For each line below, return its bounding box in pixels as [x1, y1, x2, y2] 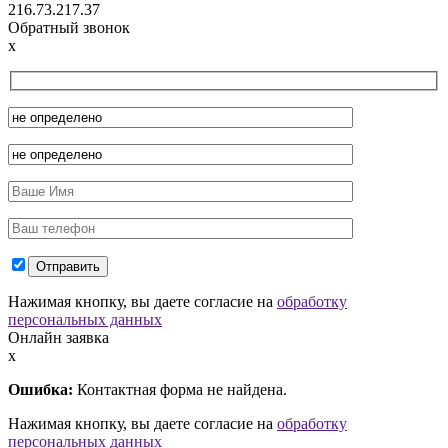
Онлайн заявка [8, 328, 109, 346]
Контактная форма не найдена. [73, 380, 287, 398]
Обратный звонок [8, 19, 130, 37]
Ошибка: [8, 380, 73, 398]
